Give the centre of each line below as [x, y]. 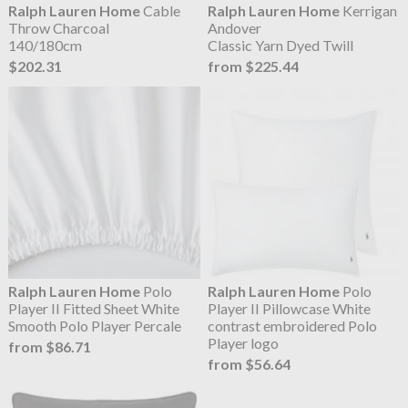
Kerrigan [369, 11]
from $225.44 [254, 66]
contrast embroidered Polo [293, 326]
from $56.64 [250, 364]
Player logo [244, 343]
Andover [235, 28]
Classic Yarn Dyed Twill [281, 46]
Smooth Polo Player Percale [94, 326]
